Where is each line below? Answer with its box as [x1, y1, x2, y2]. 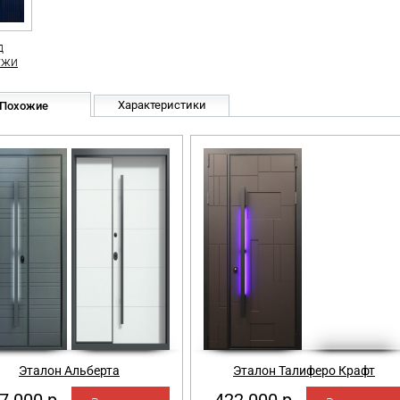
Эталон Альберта [19, 363, 120, 378]
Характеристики [117, 98, 206, 112]
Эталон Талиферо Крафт [233, 363, 375, 378]
